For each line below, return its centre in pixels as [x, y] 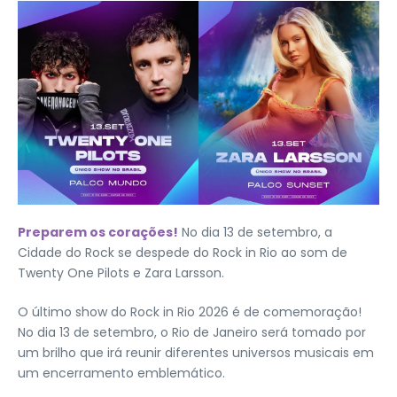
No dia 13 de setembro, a [255, 232]
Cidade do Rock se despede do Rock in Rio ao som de [183, 252]
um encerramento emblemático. [121, 373]
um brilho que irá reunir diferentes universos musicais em [196, 352]
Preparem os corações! [98, 232]
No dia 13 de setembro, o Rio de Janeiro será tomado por [192, 332]
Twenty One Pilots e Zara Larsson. [121, 272]
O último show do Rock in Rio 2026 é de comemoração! [190, 311]
